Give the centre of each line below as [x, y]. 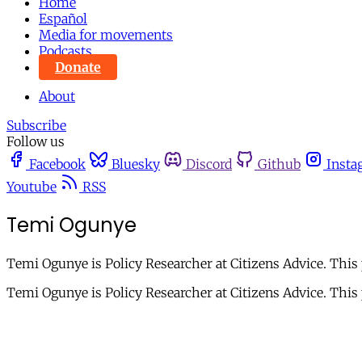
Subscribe [36, 125]
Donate [78, 67]
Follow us [36, 141]
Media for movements [106, 35]
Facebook [57, 164]
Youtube [32, 187]
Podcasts [65, 51]
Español [63, 19]
